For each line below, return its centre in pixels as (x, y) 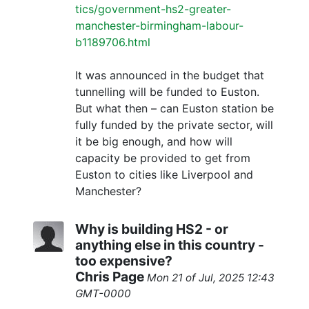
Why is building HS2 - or (152, 229)
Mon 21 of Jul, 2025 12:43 (211, 278)
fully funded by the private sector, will (174, 125)
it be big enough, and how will (154, 142)
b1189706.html (113, 42)
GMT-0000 (103, 294)
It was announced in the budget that (170, 76)
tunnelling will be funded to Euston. (167, 92)
